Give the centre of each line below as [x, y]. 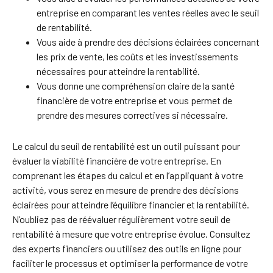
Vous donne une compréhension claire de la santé [136, 86]
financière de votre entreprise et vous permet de [134, 100]
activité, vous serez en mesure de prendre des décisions [126, 190]
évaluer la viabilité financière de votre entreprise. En [117, 161]
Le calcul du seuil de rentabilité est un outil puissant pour [126, 146]
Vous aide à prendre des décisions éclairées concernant [148, 42]
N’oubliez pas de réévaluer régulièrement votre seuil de [121, 219]
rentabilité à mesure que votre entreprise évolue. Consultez [131, 234]
